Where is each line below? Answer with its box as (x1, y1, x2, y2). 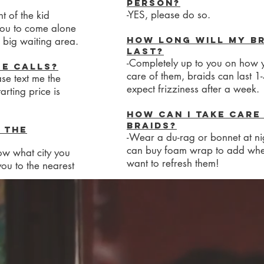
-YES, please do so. (127, 8, 210, 21)
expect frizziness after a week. (127, 82, 259, 95)
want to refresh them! (127, 157, 219, 170)
